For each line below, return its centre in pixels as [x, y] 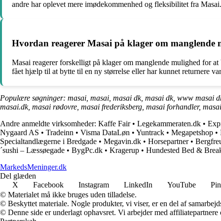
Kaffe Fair [114, 123]
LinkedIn [138, 184]
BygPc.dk [87, 150]
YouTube [182, 184]
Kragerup [124, 150]
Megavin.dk [122, 141]
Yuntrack [150, 132]
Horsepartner [168, 141]
